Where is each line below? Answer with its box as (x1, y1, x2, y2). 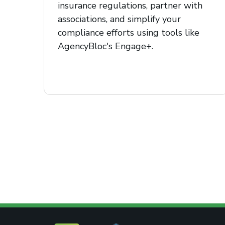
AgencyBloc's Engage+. (58, 40, 153, 52)
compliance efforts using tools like (58, 26, 199, 39)
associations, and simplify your (58, 13, 181, 25)
